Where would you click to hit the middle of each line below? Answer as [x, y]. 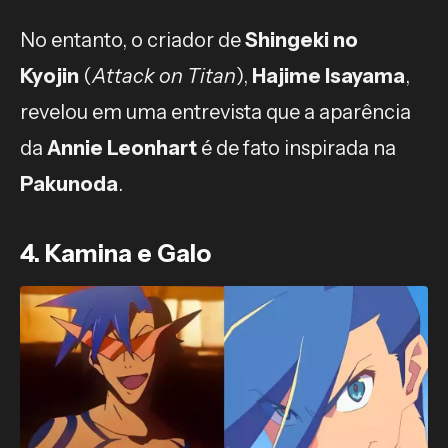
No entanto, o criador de [132, 39]
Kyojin [49, 75]
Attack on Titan [164, 75]
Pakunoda [69, 183]
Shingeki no [301, 39]
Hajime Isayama [328, 75]
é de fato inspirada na [296, 147]
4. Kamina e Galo [115, 253]
